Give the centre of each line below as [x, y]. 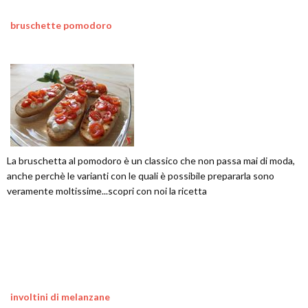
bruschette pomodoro [61, 25]
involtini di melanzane [60, 297]
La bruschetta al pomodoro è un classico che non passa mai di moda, [151, 161]
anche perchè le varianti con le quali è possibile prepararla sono [141, 176]
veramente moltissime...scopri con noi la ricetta [107, 191]
